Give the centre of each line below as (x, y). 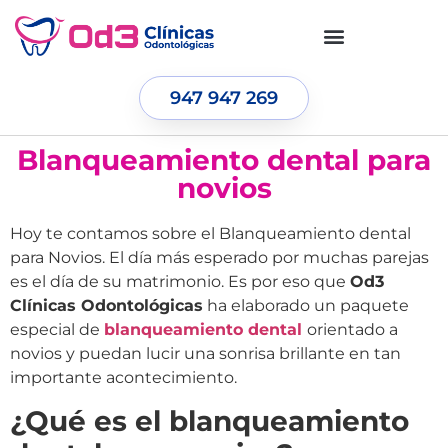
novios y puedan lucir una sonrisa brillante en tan (205, 354)
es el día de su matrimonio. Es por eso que (180, 282)
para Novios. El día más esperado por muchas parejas (219, 258)
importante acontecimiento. (123, 378)
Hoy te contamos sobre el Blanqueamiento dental (210, 234)
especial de (57, 330)
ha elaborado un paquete (306, 306)
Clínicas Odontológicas (106, 306)
